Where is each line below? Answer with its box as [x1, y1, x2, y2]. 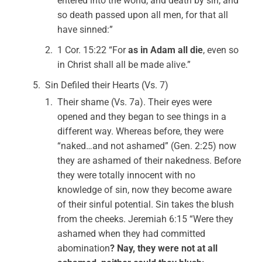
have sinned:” [57, 24, 113, 35]
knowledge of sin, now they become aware [57, 184, 232, 195]
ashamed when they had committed [57, 228, 206, 239]
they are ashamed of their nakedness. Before [57, 155, 242, 166]
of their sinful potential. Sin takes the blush [57, 199, 235, 210]
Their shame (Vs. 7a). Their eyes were [57, 96, 212, 108]
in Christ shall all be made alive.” [57, 59, 191, 70]
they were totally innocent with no [57, 170, 196, 181]
